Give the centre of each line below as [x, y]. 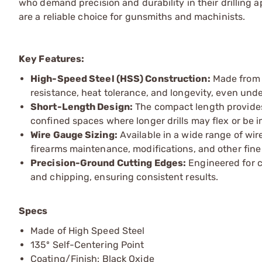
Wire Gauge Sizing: [74, 135]
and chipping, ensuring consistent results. [125, 177]
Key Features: [52, 58]
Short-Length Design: [82, 106]
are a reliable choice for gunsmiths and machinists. [132, 16]
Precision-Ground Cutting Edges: [108, 163]
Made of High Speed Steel [88, 230]
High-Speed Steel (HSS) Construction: [120, 78]
